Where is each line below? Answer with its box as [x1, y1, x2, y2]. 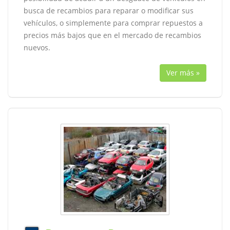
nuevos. [24, 43, 50, 52]
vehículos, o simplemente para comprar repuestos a [24, 18, 203, 28]
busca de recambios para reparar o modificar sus [24, 6, 194, 15]
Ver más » [166, 68, 200, 78]
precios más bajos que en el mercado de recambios [24, 30, 201, 40]
